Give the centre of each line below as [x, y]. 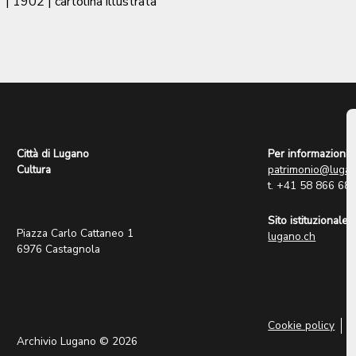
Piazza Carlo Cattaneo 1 [75, 234]
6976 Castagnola [59, 250]
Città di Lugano [53, 154]
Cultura [34, 170]
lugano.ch [292, 237]
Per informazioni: [310, 154]
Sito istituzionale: [310, 221]
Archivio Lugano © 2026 [77, 342]
